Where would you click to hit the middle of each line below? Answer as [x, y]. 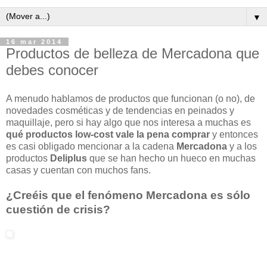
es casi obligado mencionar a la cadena [91, 146]
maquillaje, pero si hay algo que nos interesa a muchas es [128, 122]
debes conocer [52, 70]
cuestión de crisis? [58, 209]
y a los [242, 146]
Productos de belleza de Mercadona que [133, 53]
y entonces [234, 134]
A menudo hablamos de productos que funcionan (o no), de [131, 98]
